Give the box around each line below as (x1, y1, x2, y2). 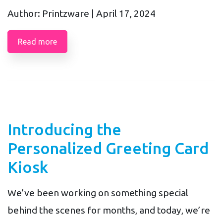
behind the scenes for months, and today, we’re (7, 204, 210, 216)
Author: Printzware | (7, 7, 96, 19)
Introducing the (7, 120, 121, 138)
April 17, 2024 (96, 7, 156, 19)
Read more (18, 37, 57, 46)
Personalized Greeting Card (7, 139, 209, 157)
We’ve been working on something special (7, 187, 188, 198)
